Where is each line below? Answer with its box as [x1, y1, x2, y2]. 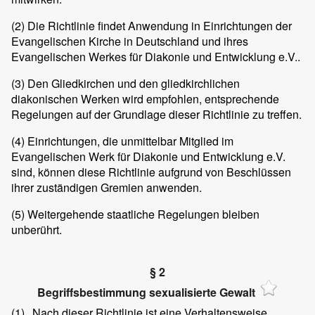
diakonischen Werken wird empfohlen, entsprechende [11, 91, 279, 108]
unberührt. [11, 221, 62, 238]
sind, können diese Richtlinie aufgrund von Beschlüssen [11, 164, 291, 181]
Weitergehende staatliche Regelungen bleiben [25, 206, 259, 223]
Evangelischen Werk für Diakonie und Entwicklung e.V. [11, 148, 285, 165]
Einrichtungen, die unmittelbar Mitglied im [25, 133, 233, 150]
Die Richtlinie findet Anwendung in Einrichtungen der [25, 18, 292, 34]
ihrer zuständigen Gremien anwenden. [11, 179, 202, 196]
